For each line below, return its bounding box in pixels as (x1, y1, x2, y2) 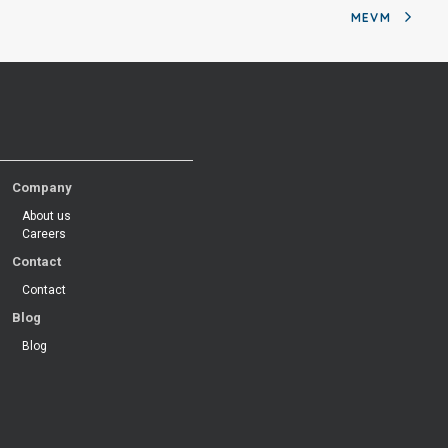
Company (12, 180, 72, 195)
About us (22, 209, 71, 223)
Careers (22, 227, 66, 241)
